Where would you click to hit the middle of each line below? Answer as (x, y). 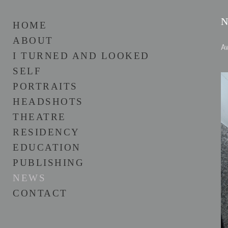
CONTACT (40, 193)
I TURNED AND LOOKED (81, 56)
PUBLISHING (48, 163)
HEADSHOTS (48, 102)
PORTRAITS (45, 86)
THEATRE (39, 117)
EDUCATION (47, 147)
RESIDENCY (46, 132)
